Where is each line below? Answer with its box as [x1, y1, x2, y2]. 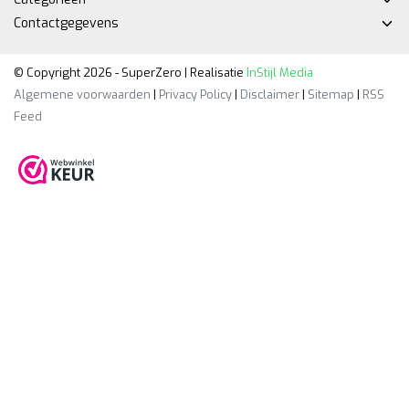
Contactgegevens [14, 14, 119, 32]
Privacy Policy [159, 86, 232, 102]
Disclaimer [240, 86, 299, 102]
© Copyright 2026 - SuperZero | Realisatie [14, 64, 244, 80]
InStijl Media [244, 64, 313, 80]
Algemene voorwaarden [14, 86, 151, 102]
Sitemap [308, 86, 354, 102]
